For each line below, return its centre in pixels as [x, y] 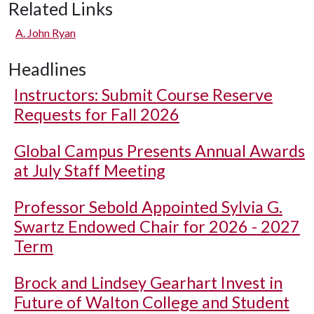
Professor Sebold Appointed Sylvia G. [148, 207]
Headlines [47, 69]
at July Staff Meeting [90, 170]
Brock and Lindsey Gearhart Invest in [148, 282]
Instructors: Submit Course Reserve [143, 95]
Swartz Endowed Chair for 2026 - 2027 [157, 226]
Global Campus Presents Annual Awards [159, 151]
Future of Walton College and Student [152, 302]
